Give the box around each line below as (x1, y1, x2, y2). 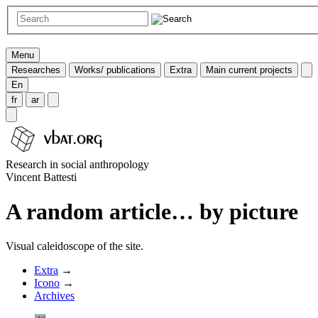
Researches (11, 64, 60, 75)
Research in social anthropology (6, 158, 149, 170)
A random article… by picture (6, 199, 298, 225)
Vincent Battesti (6, 170, 77, 183)
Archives (34, 290, 75, 302)
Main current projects (206, 64, 292, 75)
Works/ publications (75, 64, 155, 75)
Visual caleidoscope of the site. (6, 240, 143, 253)
